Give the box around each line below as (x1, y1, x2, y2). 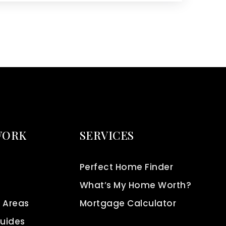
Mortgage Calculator (79, 197, 177, 209)
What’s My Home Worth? (79, 179, 192, 191)
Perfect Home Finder (79, 161, 174, 173)
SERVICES (79, 128, 134, 143)
